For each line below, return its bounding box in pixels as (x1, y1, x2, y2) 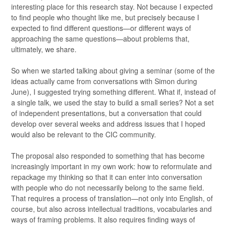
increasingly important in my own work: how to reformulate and (11, 161, 212, 171)
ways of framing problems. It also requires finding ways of (11, 214, 195, 224)
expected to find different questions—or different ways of (11, 23, 191, 33)
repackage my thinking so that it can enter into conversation (11, 172, 202, 182)
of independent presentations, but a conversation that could (11, 108, 202, 118)
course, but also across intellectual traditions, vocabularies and (11, 204, 212, 214)
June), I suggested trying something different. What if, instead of (11, 87, 216, 97)
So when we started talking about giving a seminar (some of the (11, 65, 215, 75)
